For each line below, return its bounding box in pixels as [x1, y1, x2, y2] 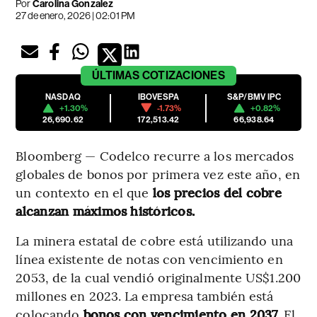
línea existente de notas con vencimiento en [16, 249, 283, 267]
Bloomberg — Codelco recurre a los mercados [16, 146, 294, 164]
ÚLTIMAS [92, 68, 140, 82]
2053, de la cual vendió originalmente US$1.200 [16, 267, 301, 286]
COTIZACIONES [142, 68, 225, 82]
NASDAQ [45, 91, 81, 102]
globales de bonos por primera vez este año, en [16, 164, 300, 183]
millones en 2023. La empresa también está [16, 286, 274, 304]
